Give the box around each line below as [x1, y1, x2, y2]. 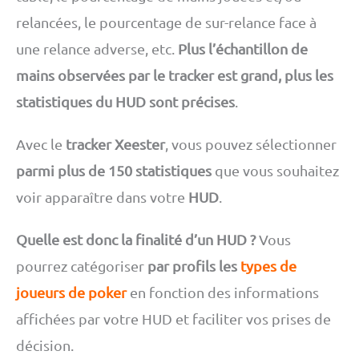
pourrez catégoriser [16, 256, 147, 274]
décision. [16, 336, 74, 353]
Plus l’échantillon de [178, 40, 308, 58]
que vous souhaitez [212, 161, 339, 179]
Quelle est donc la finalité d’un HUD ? [16, 230, 256, 248]
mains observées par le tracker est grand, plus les [16, 67, 333, 84]
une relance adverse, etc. [16, 40, 178, 58]
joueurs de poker [16, 283, 127, 301]
